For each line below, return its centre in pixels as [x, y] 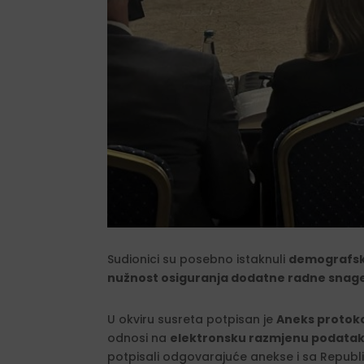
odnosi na [139, 338]
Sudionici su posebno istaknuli [198, 260]
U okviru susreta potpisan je [192, 320]
